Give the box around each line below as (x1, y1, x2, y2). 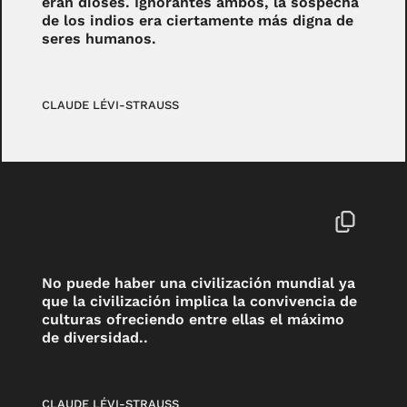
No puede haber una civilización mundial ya (42, 274, 356, 293)
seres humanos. (42, 30, 157, 48)
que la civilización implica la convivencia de (42, 293, 358, 311)
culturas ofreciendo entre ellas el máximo (42, 311, 345, 329)
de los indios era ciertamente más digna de (42, 12, 354, 30)
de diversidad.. (42, 329, 149, 347)
